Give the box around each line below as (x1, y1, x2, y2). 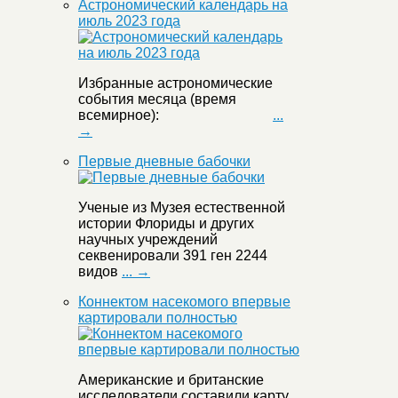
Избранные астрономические (78, 76, 273, 92)
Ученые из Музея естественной (78, 200, 285, 216)
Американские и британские (78, 372, 264, 388)
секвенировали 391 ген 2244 (78, 248, 267, 264)
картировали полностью (78, 310, 237, 326)
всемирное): (78, 107, 273, 123)
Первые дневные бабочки (78, 154, 251, 170)
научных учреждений (78, 232, 218, 248)
